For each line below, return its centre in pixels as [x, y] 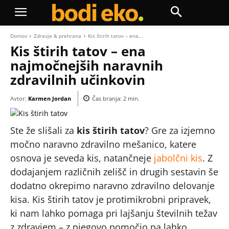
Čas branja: [108, 99]
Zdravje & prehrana [58, 36]
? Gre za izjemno [180, 130]
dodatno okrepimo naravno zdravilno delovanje [112, 186]
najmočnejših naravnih [87, 65]
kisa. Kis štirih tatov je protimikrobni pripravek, [111, 199]
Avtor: [18, 98]
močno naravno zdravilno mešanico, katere [103, 144]
